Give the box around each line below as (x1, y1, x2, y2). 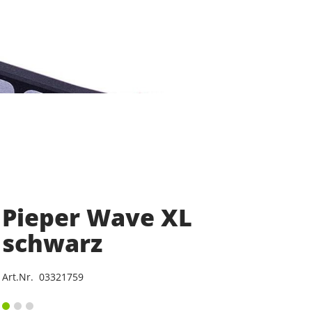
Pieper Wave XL (1, 201, 192, 233)
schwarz (1, 227, 102, 259)
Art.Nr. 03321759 (1, 270, 84, 283)
